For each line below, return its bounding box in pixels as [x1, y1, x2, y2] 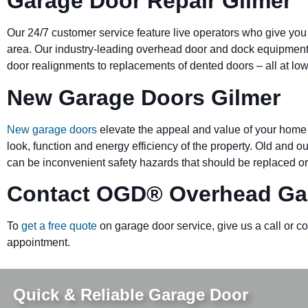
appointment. [7, 236, 70, 249]
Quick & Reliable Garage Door [12, 285, 248, 304]
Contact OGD [7, 181, 146, 207]
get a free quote [21, 220, 97, 232]
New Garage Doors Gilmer [7, 85, 280, 110]
